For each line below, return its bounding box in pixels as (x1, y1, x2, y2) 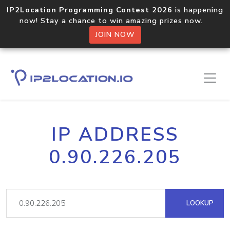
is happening (172, 5, 223, 15)
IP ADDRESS (51, 122, 179, 147)
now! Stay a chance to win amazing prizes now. (20, 15, 210, 26)
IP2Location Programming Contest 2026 (7, 5, 172, 15)
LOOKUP (184, 198, 214, 208)
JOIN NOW (95, 30, 135, 40)
